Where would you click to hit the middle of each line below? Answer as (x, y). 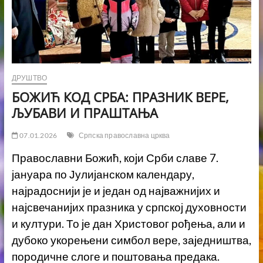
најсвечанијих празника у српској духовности (129, 208)
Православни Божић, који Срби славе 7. (115, 158)
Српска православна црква (124, 136)
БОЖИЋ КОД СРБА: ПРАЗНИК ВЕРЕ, (120, 97)
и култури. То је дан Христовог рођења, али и (128, 224)
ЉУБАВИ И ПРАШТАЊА (85, 113)
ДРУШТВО (29, 78)
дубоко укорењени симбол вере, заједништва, (131, 240)
